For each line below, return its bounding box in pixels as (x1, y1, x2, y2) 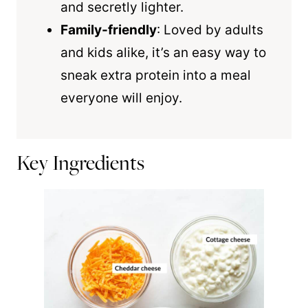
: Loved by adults (157, 22, 263, 38)
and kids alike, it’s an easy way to (60, 45, 266, 60)
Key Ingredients (16, 148, 144, 177)
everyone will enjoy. (60, 90, 182, 106)
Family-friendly (60, 22, 157, 38)
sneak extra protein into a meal (60, 67, 251, 83)
